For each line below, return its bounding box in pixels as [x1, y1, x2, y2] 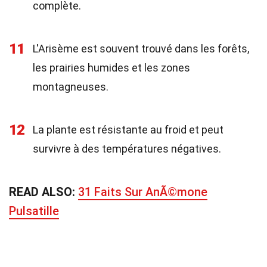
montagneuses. [33, 80, 108, 93]
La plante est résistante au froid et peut [33, 123, 223, 136]
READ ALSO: [9, 185, 78, 199]
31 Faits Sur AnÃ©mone [78, 185, 207, 199]
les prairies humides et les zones [33, 61, 190, 74]
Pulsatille [9, 204, 59, 218]
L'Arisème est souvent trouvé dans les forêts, [33, 42, 249, 55]
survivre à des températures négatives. [33, 142, 221, 155]
